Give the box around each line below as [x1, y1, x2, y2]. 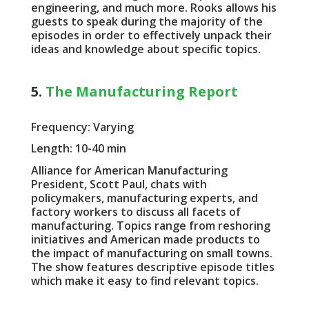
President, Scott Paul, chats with [30, 176, 207, 192]
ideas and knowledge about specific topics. [30, 41, 261, 57]
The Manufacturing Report [45, 82, 238, 101]
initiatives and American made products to [30, 231, 260, 247]
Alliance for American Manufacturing [30, 162, 228, 178]
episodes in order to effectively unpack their [30, 27, 272, 43]
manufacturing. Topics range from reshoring [30, 217, 270, 233]
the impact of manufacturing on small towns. [30, 245, 272, 261]
